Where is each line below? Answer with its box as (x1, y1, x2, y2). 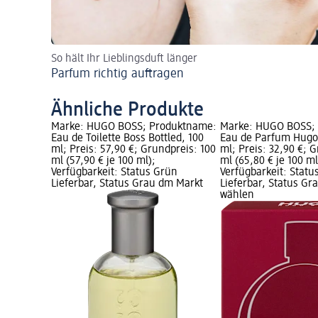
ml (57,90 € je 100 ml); (51, 155, 155, 168)
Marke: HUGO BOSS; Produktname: (51, 121, 216, 133)
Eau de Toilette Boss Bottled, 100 (51, 133, 204, 145)
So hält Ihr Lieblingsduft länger (51, 53, 197, 65)
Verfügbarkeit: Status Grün (51, 167, 177, 179)
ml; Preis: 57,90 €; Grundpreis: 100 (51, 144, 216, 156)
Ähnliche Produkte (51, 100, 204, 121)
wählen (220, 190, 255, 202)
